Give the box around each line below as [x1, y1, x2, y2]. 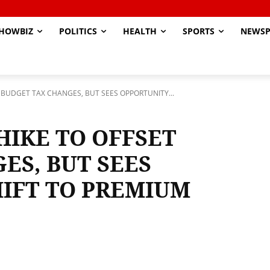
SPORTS [183, 25, 215, 37]
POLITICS [59, 25, 97, 37]
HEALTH [123, 25, 157, 37]
